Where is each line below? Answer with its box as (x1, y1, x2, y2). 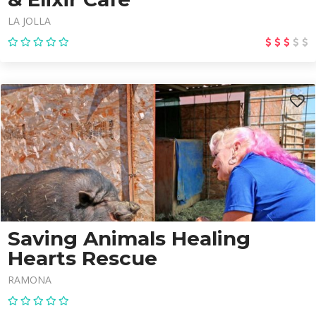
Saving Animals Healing (8, 226, 250, 250)
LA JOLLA (8, 14, 51, 28)
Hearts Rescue (8, 246, 157, 270)
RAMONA (8, 273, 51, 286)
